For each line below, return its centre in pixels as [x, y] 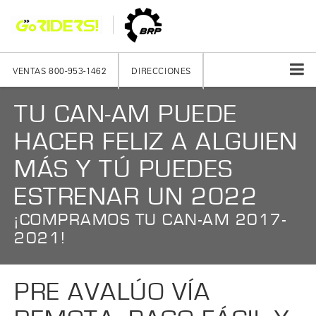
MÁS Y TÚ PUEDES [124, 170]
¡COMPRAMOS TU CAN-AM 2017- [150, 220]
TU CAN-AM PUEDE [126, 115]
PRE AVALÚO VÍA [112, 293]
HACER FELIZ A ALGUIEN [156, 142]
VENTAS [30, 71]
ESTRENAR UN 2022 [136, 197]
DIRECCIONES [162, 71]
